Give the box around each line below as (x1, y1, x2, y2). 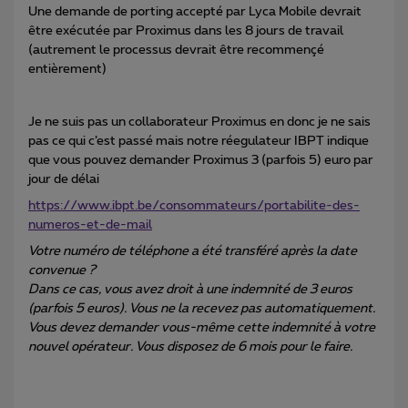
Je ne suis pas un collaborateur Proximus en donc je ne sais (28, 116, 371, 129)
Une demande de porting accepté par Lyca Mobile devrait (28, 5, 362, 19)
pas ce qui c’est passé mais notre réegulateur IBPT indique (28, 135, 369, 148)
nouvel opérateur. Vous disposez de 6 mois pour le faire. (28, 341, 352, 354)
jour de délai (28, 173, 99, 187)
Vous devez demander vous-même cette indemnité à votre (28, 321, 375, 335)
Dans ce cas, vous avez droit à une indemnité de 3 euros (28, 283, 352, 297)
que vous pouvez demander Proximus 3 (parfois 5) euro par (28, 154, 373, 168)
